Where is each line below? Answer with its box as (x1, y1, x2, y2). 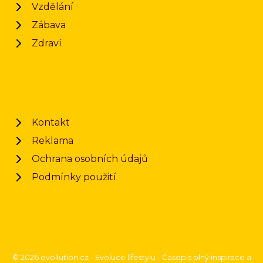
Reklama (32, 135, 73, 146)
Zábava (32, 19, 66, 31)
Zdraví (32, 38, 62, 49)
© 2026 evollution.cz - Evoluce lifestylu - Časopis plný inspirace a (12, 253, 251, 262)
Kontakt (32, 117, 70, 128)
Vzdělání (32, 1, 73, 12)
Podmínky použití (32, 171, 116, 183)
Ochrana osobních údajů (32, 153, 148, 164)
